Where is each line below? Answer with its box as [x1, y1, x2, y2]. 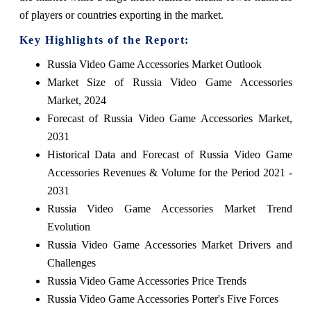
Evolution [47, 220, 90, 233]
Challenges [47, 256, 96, 269]
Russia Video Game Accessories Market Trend [47, 202, 292, 215]
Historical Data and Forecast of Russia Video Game [47, 148, 292, 160]
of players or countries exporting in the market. [19, 8, 224, 21]
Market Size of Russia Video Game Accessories [47, 76, 292, 88]
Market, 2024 [47, 94, 106, 106]
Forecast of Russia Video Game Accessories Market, [47, 112, 292, 124]
